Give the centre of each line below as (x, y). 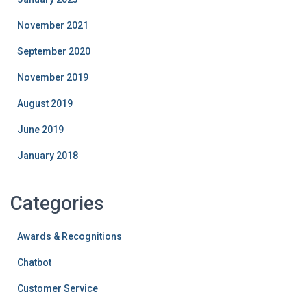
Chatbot (34, 262)
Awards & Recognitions (70, 236)
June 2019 (40, 129)
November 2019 (53, 77)
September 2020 (54, 51)
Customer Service (58, 288)
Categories (57, 203)
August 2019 (45, 103)
